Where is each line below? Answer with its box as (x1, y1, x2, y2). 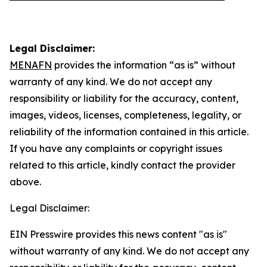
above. (10, 176, 41, 188)
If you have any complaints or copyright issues (10, 142, 222, 154)
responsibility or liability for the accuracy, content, (10, 92, 238, 104)
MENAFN (10, 59, 52, 71)
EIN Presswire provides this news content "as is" (10, 228, 227, 240)
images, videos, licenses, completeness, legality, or (10, 109, 241, 121)
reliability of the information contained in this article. (10, 126, 249, 138)
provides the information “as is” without (52, 59, 235, 71)
